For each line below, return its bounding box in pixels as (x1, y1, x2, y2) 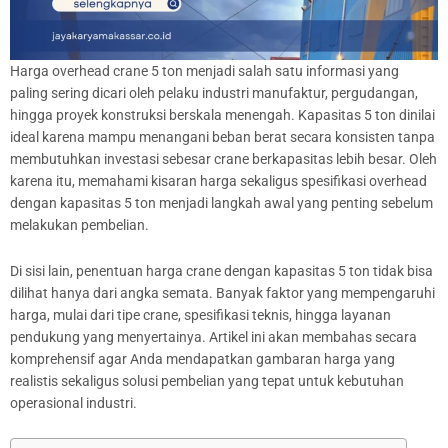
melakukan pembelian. (10, 217, 149, 234)
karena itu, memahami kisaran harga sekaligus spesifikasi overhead (10, 173, 427, 190)
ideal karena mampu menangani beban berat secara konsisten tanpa (10, 129, 435, 146)
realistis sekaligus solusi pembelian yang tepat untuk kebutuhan (10, 373, 404, 390)
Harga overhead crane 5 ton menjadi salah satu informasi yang (10, 63, 399, 80)
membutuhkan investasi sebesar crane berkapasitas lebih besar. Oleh (10, 151, 437, 168)
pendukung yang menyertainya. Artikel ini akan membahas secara (10, 329, 417, 346)
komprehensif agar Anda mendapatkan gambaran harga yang (10, 351, 395, 368)
